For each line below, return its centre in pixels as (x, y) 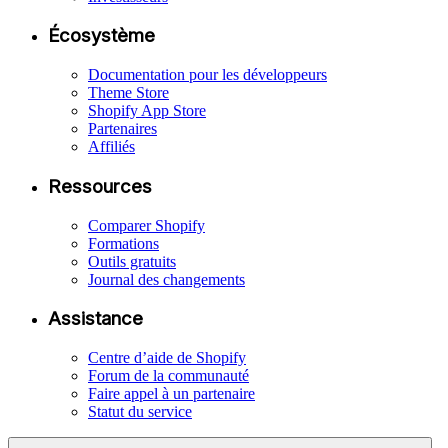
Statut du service (140, 412)
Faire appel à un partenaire (171, 394)
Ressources (100, 186)
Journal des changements (166, 279)
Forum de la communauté (168, 376)
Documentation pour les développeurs (207, 75)
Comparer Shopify (146, 225)
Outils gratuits (132, 261)
